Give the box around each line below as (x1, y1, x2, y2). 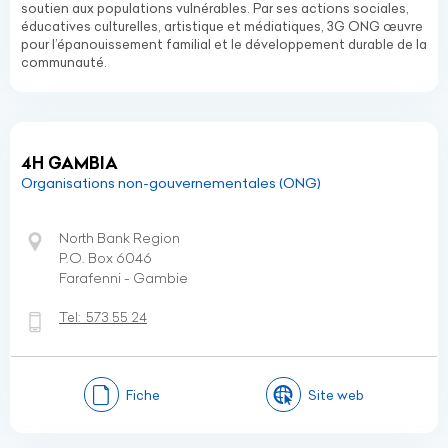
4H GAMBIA (21, 153, 118, 173)
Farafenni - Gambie (59, 269, 188, 287)
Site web (308, 386, 365, 403)
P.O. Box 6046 (59, 249, 152, 267)
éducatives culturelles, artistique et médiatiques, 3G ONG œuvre (21, 18, 423, 34)
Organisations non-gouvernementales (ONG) (21, 174, 321, 192)
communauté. (21, 54, 107, 70)
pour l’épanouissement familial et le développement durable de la (21, 36, 427, 52)
